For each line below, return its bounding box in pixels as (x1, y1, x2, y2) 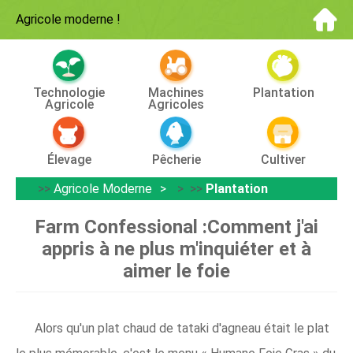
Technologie (33, 85, 106, 100)
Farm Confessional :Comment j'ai (35, 216, 318, 238)
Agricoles (148, 97, 205, 112)
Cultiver (261, 152, 307, 167)
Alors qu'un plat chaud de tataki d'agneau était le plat (35, 321, 329, 336)
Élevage (46, 152, 91, 167)
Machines (148, 85, 205, 100)
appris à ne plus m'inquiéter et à (42, 238, 311, 260)
